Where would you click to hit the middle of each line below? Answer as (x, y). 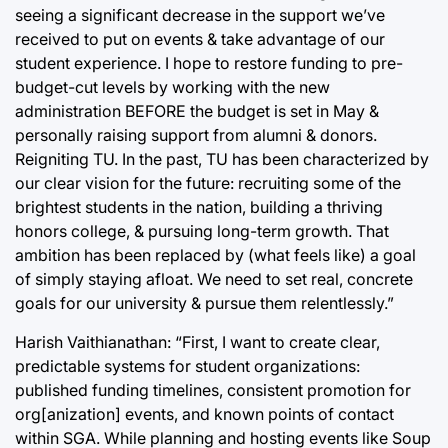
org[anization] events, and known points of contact (204, 414)
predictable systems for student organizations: (187, 366)
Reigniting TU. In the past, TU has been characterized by (222, 159)
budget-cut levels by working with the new (172, 87)
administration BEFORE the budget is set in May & (197, 111)
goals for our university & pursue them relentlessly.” (204, 303)
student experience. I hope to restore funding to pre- (209, 63)
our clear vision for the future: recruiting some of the (208, 183)
